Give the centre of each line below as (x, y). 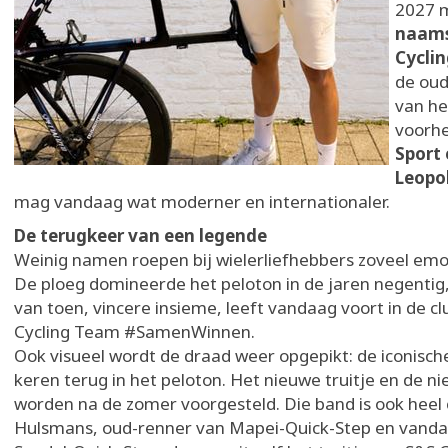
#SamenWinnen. (191, 331)
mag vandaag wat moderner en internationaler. (204, 201)
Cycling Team (69, 331)
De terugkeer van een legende (142, 235)
